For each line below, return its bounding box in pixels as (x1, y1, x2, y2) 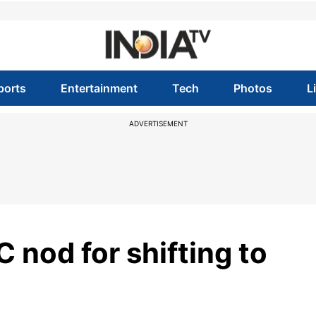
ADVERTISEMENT (128, 119, 188, 128)
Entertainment (60, 81, 138, 95)
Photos (233, 81, 273, 95)
